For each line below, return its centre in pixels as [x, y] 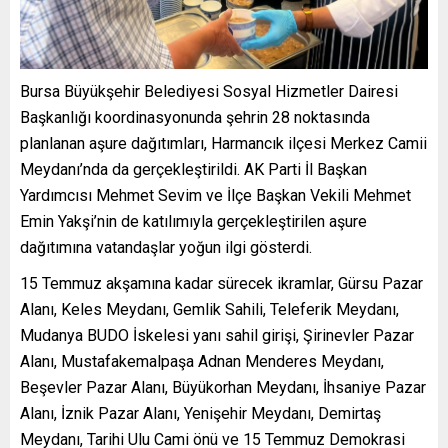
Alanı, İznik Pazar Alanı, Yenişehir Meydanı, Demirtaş [200, 413]
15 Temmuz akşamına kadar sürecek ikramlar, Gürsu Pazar [221, 283]
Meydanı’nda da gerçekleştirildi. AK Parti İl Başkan [193, 169]
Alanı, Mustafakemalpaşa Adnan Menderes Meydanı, [202, 361]
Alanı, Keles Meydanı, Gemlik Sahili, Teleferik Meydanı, [209, 309]
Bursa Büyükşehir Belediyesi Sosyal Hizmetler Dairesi [209, 91]
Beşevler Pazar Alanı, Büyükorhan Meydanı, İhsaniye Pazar [223, 387]
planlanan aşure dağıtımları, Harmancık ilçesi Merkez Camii [223, 143]
